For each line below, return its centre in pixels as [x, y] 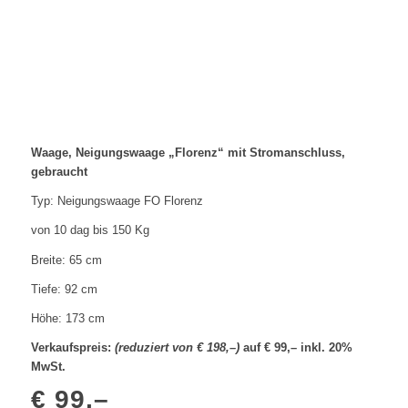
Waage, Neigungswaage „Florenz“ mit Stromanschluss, [188, 153]
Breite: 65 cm [66, 260]
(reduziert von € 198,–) [177, 347]
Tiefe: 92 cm [64, 289]
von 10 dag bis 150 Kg [90, 230]
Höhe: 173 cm [67, 318]
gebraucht [59, 172]
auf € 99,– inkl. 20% [296, 347]
